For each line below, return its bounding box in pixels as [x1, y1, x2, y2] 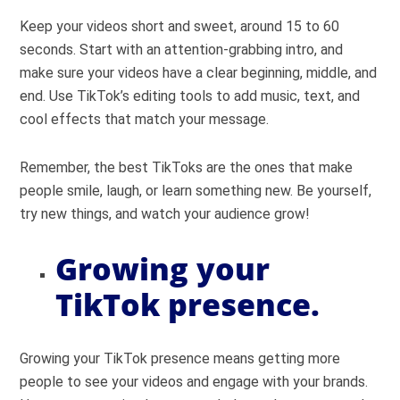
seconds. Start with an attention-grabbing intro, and [20, 41, 344, 58]
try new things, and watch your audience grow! [20, 205, 311, 222]
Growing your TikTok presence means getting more [20, 350, 341, 367]
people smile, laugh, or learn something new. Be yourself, [20, 182, 372, 199]
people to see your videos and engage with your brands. [20, 373, 369, 390]
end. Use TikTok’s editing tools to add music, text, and [20, 87, 361, 104]
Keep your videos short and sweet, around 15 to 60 [20, 18, 340, 35]
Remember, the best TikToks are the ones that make [20, 159, 354, 176]
